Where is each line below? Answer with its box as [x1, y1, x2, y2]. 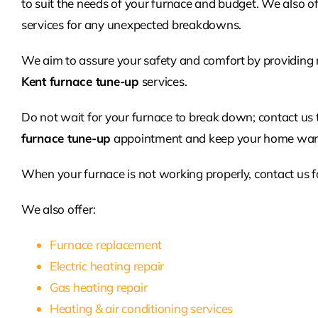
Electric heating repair [49, 258, 165, 274]
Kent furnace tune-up [21, 74, 139, 89]
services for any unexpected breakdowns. [21, 17, 242, 33]
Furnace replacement [49, 237, 163, 253]
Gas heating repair [49, 280, 148, 295]
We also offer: [21, 202, 96, 217]
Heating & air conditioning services [49, 301, 234, 317]
